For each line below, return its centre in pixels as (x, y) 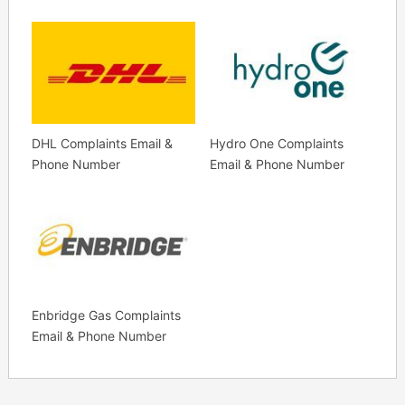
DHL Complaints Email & (102, 144)
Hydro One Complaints (276, 144)
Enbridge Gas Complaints (106, 315)
